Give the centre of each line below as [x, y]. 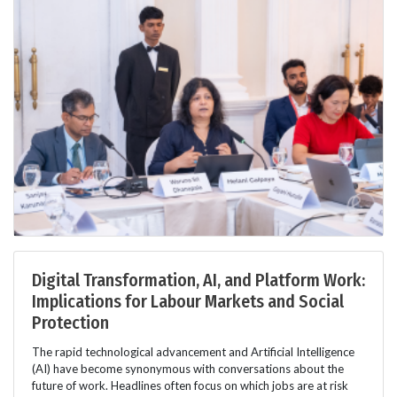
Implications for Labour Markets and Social [188, 301]
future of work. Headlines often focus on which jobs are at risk [190, 385]
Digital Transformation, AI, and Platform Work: [198, 280]
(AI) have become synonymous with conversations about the [188, 368]
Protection [70, 322]
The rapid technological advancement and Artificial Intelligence [193, 351]
